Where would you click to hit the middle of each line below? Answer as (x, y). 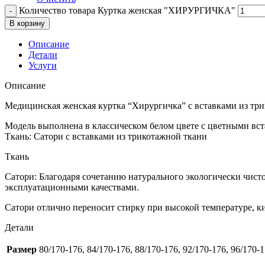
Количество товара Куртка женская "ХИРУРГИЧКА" (127, 10)
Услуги (43, 65)
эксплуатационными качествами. (72, 187)
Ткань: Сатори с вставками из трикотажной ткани (106, 136)
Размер (22, 249)
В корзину (27, 23)
